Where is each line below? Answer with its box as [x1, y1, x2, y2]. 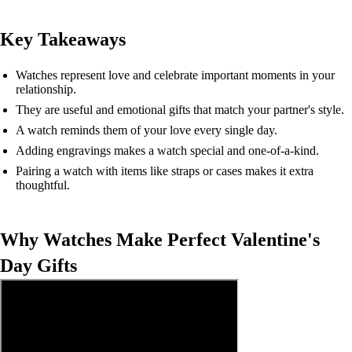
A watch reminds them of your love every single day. [16, 123, 277, 137]
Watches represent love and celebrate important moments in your [16, 68, 335, 82]
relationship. [16, 82, 76, 96]
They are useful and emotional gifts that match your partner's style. [16, 103, 344, 116]
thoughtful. [16, 178, 70, 192]
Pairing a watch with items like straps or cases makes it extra [16, 164, 313, 178]
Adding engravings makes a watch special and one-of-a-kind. [16, 144, 319, 157]
